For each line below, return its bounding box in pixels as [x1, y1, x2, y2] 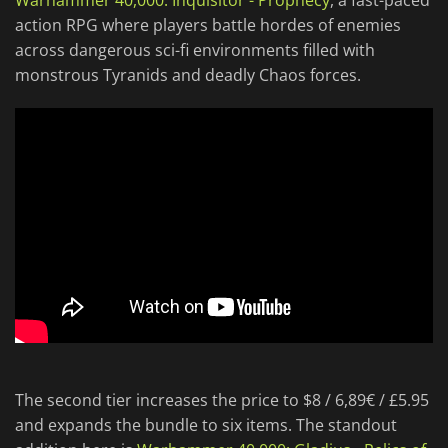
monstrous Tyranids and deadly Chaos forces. [15, 64, 361, 87]
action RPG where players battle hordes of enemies [15, 14, 401, 37]
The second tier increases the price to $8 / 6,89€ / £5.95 [15, 389, 429, 412]
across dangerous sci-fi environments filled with [15, 39, 375, 62]
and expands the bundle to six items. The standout [15, 414, 397, 437]
